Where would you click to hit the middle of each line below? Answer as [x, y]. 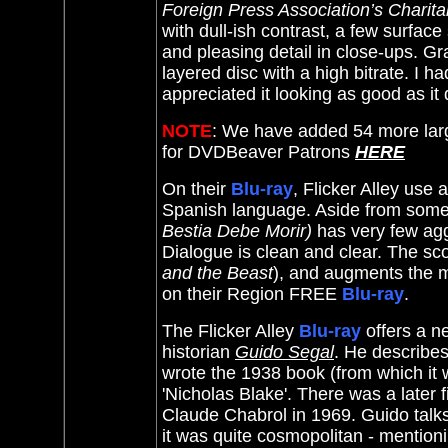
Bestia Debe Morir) [237, 231]
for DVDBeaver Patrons [258, 152]
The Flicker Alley [230, 331]
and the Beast [217, 273]
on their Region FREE [252, 294]
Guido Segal [284, 352]
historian [198, 352]
